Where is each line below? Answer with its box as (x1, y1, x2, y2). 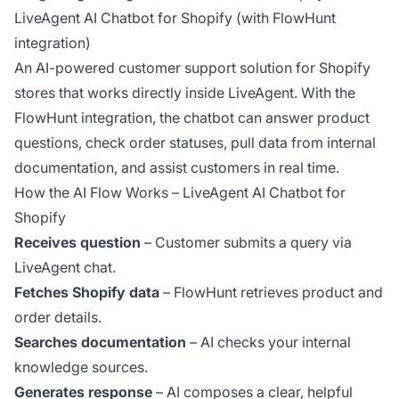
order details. (14, 308, 102, 327)
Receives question (14, 233, 141, 252)
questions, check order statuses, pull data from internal (14, 134, 376, 152)
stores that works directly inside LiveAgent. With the (14, 84, 355, 102)
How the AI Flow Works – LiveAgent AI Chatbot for (14, 183, 346, 202)
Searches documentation (14, 333, 186, 352)
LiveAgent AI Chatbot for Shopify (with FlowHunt (14, 9, 336, 28)
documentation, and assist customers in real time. (14, 159, 339, 177)
